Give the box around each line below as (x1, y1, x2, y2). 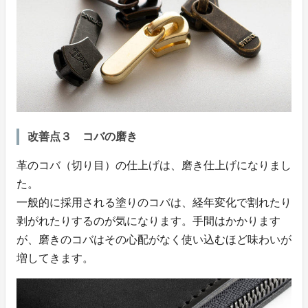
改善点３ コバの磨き (27, 131, 137, 143)
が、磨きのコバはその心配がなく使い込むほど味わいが (16, 234, 291, 246)
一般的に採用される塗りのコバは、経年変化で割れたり (16, 197, 291, 209)
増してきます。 (16, 252, 93, 265)
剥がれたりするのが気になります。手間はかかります (16, 215, 280, 228)
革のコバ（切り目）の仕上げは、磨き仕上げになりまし (16, 159, 291, 172)
